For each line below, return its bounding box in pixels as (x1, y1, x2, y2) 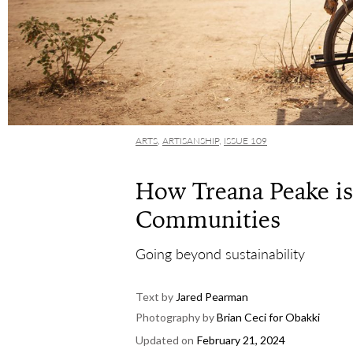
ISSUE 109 (224, 134, 267, 147)
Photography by (136, 310, 214, 324)
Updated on (136, 333, 194, 347)
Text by (136, 289, 173, 303)
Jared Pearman (173, 289, 248, 303)
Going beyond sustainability (136, 244, 305, 262)
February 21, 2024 (197, 333, 285, 347)
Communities (136, 204, 281, 235)
